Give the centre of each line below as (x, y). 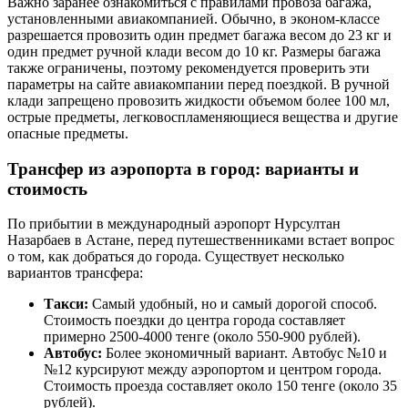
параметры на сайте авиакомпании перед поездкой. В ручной (199, 84)
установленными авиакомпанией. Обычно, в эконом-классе (194, 18)
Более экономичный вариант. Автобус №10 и (245, 353)
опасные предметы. (68, 133)
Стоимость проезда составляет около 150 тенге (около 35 (220, 386)
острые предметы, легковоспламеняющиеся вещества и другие (203, 117)
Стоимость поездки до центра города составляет (194, 321)
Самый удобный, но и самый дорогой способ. (233, 304)
